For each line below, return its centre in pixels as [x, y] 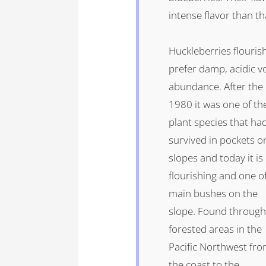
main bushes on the [213, 193]
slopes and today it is [216, 158]
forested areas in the [216, 229]
